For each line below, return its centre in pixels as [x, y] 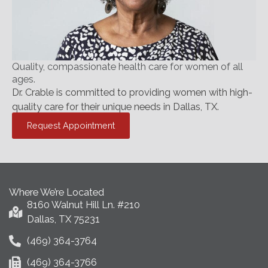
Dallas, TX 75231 [63, 219]
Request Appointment [71, 125]
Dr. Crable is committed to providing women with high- [132, 93]
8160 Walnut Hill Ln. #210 [83, 205]
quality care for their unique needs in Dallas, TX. [115, 107]
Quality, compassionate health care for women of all [127, 67]
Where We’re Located [57, 192]
